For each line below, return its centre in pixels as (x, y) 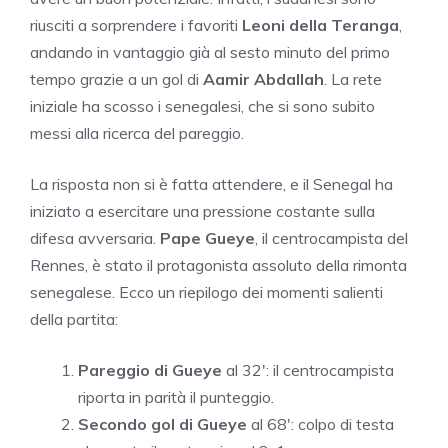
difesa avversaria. (95, 237)
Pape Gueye (207, 237)
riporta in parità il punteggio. (176, 396)
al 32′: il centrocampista (308, 369)
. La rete (353, 78)
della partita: (74, 318)
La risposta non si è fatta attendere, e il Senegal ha (211, 183)
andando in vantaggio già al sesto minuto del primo (210, 51)
